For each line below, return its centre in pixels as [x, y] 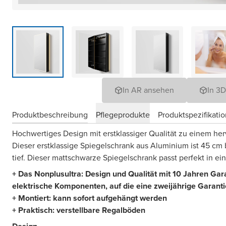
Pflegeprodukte [123, 115]
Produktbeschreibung [50, 115]
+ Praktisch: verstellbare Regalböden [79, 210]
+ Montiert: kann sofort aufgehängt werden [90, 198]
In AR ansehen [148, 90]
